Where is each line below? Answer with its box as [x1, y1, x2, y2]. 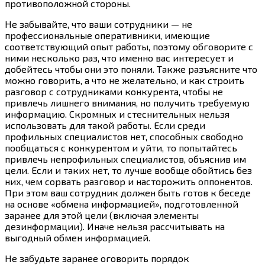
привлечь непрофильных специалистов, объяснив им [5, 153, 246, 164]
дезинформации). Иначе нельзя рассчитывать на [5, 220, 225, 232]
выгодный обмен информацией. [5, 231, 150, 243]
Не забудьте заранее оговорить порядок [5, 252, 189, 264]
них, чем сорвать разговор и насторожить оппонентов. [5, 175, 253, 187]
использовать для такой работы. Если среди [5, 119, 205, 131]
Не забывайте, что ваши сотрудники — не [5, 18, 192, 30]
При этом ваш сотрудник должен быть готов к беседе [5, 186, 251, 198]
